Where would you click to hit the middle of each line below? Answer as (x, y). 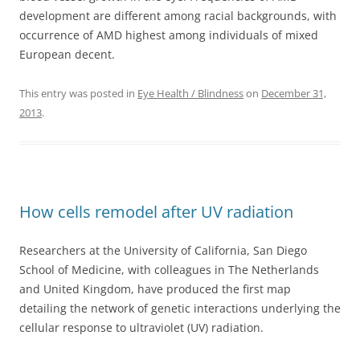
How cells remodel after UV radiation (156, 212)
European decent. (67, 54)
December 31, (294, 93)
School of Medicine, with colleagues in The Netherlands (169, 270)
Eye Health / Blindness (190, 93)
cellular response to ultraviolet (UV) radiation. (141, 327)
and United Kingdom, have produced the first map (155, 289)
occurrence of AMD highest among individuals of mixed (169, 35)
